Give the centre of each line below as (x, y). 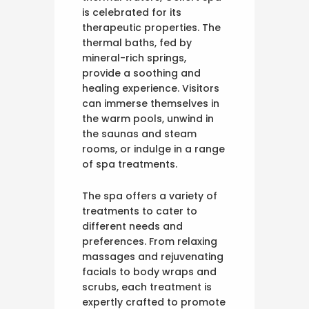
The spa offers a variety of (150, 196)
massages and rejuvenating (153, 257)
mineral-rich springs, (134, 58)
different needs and (132, 227)
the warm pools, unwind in (148, 119)
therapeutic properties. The (151, 28)
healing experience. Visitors (151, 89)
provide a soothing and (141, 73)
